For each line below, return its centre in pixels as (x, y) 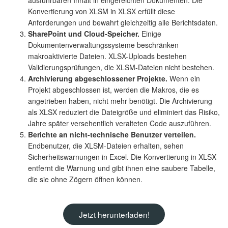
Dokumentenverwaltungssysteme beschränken (103, 45)
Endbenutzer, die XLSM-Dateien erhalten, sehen (106, 145)
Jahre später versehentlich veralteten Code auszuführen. (120, 123)
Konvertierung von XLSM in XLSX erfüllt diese (102, 11)
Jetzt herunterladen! (114, 214)
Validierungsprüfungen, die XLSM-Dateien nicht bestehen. (121, 67)
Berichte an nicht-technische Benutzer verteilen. (112, 134)
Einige (150, 33)
